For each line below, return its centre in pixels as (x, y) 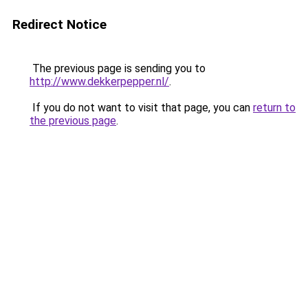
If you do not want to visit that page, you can (141, 108)
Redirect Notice (59, 24)
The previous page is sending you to (118, 68)
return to (274, 108)
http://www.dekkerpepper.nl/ (99, 81)
